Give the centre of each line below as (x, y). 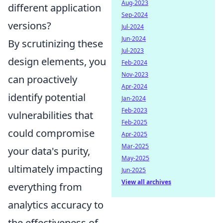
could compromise (51, 133)
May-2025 (135, 158)
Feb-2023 (134, 110)
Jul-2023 (133, 51)
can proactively (43, 79)
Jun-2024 (134, 39)
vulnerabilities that (51, 115)
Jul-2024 (133, 27)
